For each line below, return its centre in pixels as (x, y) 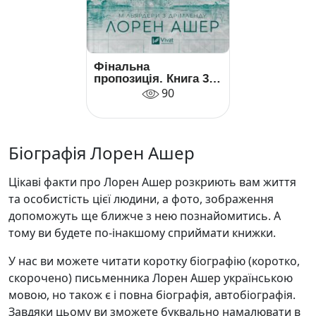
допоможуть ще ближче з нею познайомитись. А (145, 216)
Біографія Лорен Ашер (102, 153)
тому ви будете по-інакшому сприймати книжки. (142, 233)
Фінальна (122, 67)
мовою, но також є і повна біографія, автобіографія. (152, 295)
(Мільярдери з (136, 91)
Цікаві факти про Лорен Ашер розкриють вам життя (152, 182)
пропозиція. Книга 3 (152, 79)
